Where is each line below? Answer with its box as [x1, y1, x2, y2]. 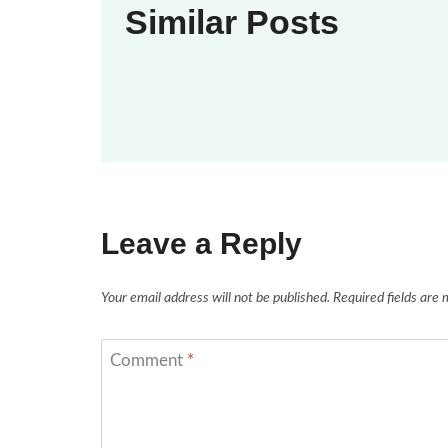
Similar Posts [125, 3, 339, 42]
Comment [109, 351, 187, 369]
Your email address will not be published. [101, 290, 330, 305]
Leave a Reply [101, 227, 302, 261]
